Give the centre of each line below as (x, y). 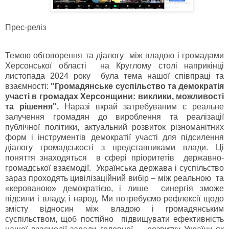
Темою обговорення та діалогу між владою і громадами (114, 56)
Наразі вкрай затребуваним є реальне (141, 107)
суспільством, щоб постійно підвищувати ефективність (114, 219)
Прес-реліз (114, 27)
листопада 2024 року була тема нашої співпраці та (114, 76)
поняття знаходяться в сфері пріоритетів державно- (114, 158)
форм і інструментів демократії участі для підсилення (114, 138)
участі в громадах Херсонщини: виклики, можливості (114, 97)
